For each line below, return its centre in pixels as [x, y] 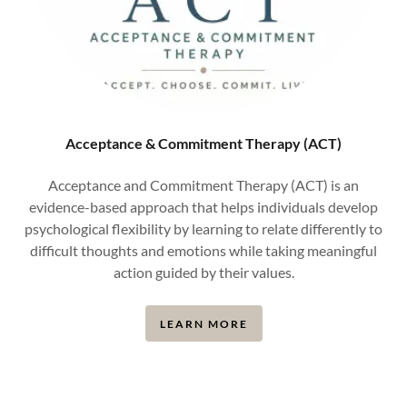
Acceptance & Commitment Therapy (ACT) [203, 143]
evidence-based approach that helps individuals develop [203, 207]
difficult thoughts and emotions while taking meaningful [203, 250]
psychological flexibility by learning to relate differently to [203, 228]
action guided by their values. [203, 272]
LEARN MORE [203, 323]
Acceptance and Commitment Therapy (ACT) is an [203, 185]
